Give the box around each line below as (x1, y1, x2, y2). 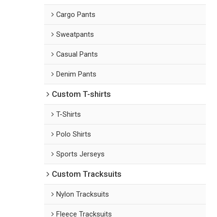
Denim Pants (56, 69, 97, 78)
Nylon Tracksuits (56, 189, 109, 199)
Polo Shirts (56, 129, 92, 139)
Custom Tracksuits (52, 169, 122, 179)
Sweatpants (56, 30, 94, 39)
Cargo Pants (56, 10, 96, 19)
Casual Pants (56, 49, 98, 59)
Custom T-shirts (52, 89, 111, 99)
